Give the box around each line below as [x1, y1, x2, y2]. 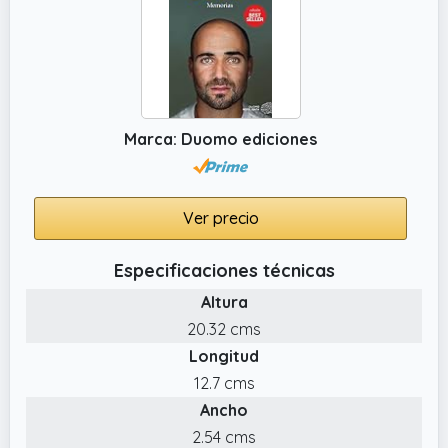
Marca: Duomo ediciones [124, 128, 317, 149]
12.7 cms [193, 372, 255, 393]
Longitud [189, 345, 259, 366]
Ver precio [182, 207, 259, 228]
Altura [200, 291, 248, 312]
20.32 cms [187, 318, 261, 339]
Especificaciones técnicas [113, 258, 335, 282]
